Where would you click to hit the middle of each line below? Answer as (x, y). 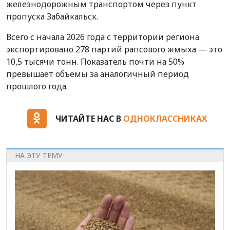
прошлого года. (37, 86)
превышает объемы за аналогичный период (98, 74)
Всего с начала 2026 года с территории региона (103, 37)
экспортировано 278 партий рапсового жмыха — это (114, 49)
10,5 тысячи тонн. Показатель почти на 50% (95, 61)
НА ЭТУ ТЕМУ (39, 156)
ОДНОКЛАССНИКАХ (165, 118)
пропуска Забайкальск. (52, 16)
